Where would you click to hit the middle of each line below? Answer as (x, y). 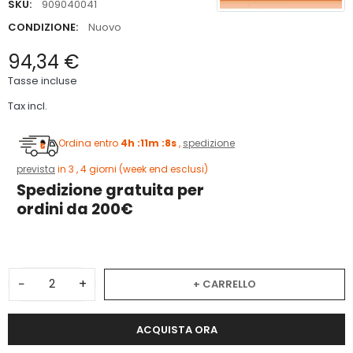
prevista (36, 169)
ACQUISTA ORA (176, 329)
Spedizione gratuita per (110, 191)
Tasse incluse (43, 80)
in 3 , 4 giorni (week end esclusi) (132, 169)
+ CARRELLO (225, 284)
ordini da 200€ (75, 210)
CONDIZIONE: (43, 27)
